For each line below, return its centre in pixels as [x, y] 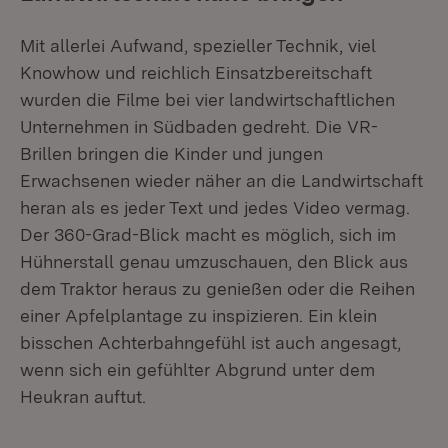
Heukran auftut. [83, 396]
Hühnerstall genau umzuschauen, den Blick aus [214, 261]
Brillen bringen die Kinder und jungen [171, 153]
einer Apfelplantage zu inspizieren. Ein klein [198, 315]
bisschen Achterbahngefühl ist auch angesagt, [210, 342]
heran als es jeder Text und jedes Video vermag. [215, 207]
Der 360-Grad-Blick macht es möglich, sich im [208, 234]
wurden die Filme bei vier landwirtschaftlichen [207, 99]
